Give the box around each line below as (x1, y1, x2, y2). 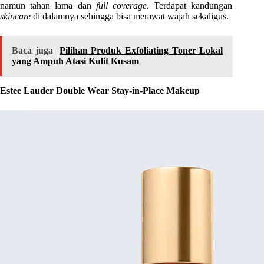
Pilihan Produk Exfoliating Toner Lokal (59, 45, 223, 56)
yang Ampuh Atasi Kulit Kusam (12, 56, 139, 67)
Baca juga (12, 45, 53, 56)
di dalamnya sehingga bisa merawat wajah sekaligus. (33, 11, 229, 22)
